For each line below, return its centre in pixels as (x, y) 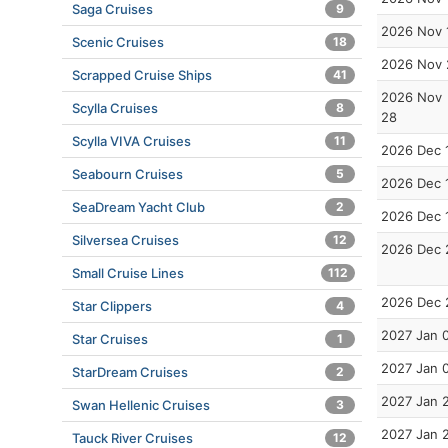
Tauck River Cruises (132, 438)
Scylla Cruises (115, 108)
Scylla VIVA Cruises (131, 141)
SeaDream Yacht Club (138, 207)
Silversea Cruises (125, 240)
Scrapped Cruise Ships (142, 75)
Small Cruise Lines (128, 273)
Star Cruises (110, 339)
